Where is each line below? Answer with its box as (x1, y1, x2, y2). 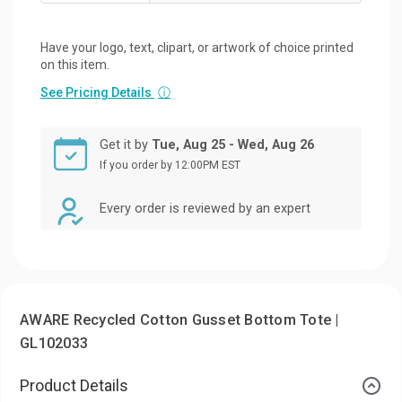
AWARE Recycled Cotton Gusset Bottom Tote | (20, 310, 339, 328)
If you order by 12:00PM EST (100, 158, 240, 171)
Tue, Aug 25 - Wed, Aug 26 (152, 136, 314, 153)
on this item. (40, 57, 109, 72)
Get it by (100, 136, 152, 153)
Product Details (20, 375, 128, 395)
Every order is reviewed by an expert (100, 200, 310, 216)
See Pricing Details (40, 84, 154, 100)
